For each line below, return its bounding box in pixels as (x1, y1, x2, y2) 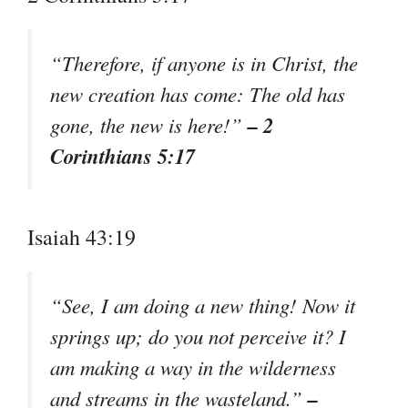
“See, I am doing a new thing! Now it (50, 291, 355, 320)
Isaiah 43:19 (27, 222, 136, 252)
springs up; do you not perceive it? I (50, 322, 346, 351)
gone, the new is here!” (50, 110, 248, 138)
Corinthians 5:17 (50, 140, 195, 170)
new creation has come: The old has (50, 79, 345, 107)
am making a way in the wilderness (50, 353, 336, 382)
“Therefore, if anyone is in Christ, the (50, 48, 358, 76)
